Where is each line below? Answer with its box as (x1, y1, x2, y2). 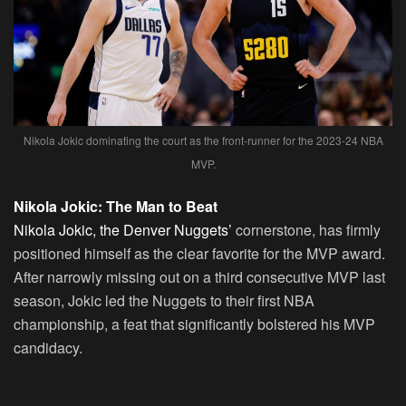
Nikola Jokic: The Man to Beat (14, 195, 217, 217)
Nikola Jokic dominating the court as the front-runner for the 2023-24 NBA (23, 131, 383, 148)
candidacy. (14, 336, 82, 358)
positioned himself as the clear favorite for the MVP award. (14, 242, 385, 264)
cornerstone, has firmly (232, 218, 381, 240)
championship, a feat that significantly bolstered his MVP (14, 313, 375, 334)
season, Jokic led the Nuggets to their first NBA (14, 289, 314, 311)
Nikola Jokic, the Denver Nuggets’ (14, 218, 232, 240)
